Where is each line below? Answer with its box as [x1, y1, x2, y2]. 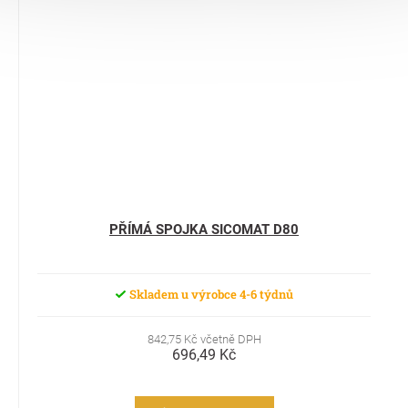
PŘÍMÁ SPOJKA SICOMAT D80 [109, 220, 299, 238]
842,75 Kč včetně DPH [147, 331, 261, 346]
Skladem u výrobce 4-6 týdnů [127, 285, 293, 302]
